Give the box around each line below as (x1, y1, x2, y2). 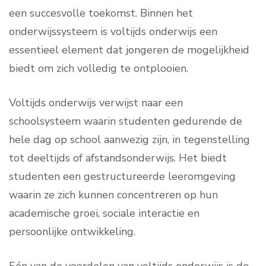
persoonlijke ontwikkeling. (9, 224, 135, 239)
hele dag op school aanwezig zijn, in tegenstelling (9, 132, 250, 147)
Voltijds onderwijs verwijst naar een (9, 96, 183, 110)
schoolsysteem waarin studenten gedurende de (9, 114, 242, 128)
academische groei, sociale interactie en (9, 206, 199, 220)
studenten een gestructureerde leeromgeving (9, 169, 236, 183)
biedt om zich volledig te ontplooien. (9, 61, 188, 75)
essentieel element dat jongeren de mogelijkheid (9, 43, 249, 57)
